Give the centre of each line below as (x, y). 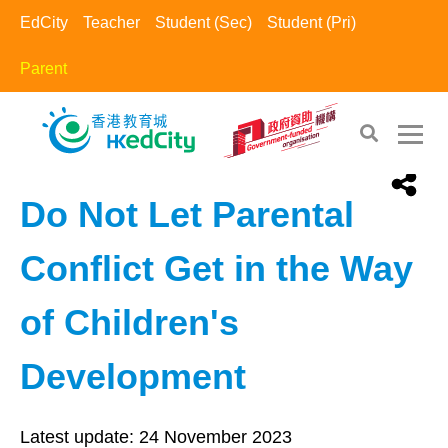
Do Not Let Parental (187, 214)
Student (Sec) (203, 22)
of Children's (129, 322)
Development (133, 376)
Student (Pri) (311, 22)
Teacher (111, 22)
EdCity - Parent (81, 144)
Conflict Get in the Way (216, 268)
